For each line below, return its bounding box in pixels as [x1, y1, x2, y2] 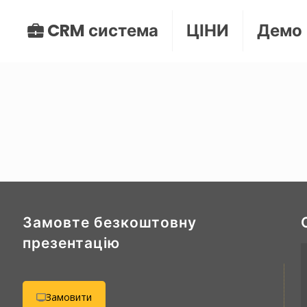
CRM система [44, 19, 158, 42]
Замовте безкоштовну [22, 212, 197, 232]
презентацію [22, 233, 120, 253]
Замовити [45, 291, 92, 304]
